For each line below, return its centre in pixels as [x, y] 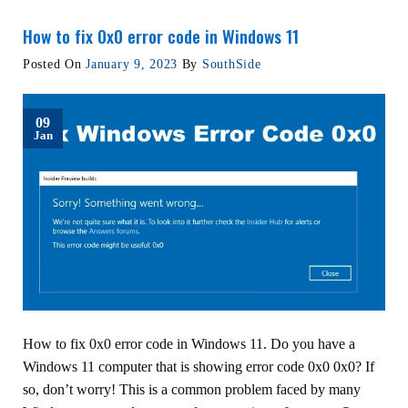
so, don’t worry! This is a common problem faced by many [192, 390]
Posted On [55, 63]
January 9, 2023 [132, 63]
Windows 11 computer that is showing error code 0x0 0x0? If [199, 367]
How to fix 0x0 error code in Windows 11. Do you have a [189, 344]
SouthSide [231, 63]
